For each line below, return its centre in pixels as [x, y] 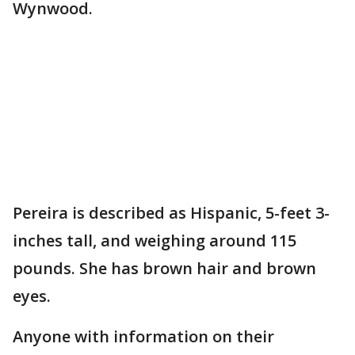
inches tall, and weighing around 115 [155, 241]
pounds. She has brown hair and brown [164, 269]
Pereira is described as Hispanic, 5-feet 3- [171, 213]
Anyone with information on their [143, 337]
